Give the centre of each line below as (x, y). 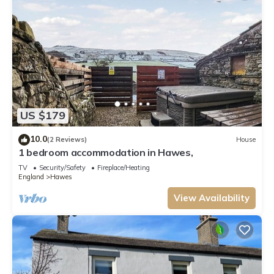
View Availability (212, 198)
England (31, 176)
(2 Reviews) (67, 140)
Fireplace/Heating (124, 167)
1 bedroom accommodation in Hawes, (106, 152)
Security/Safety (62, 167)
